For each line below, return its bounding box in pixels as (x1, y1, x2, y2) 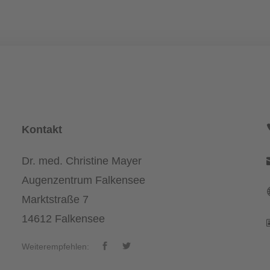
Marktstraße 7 (21, 193, 89, 206)
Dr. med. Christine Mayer (21, 155, 142, 167)
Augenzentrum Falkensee (21, 174, 145, 186)
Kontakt (21, 124, 62, 136)
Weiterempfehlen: (21, 242, 89, 251)
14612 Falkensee (21, 213, 105, 225)
